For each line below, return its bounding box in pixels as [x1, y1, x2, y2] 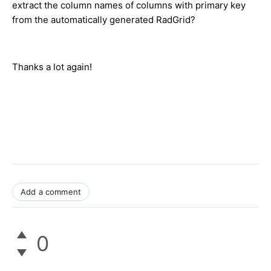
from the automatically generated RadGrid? [12, 13, 195, 25]
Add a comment [21, 186, 82, 197]
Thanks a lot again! [12, 60, 92, 73]
